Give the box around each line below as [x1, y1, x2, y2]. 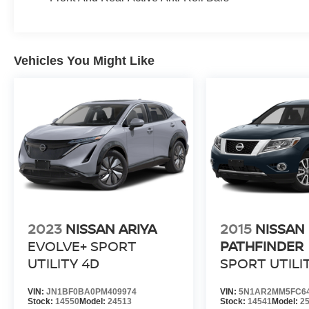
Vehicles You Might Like [14, 54, 154, 68]
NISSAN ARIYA [66, 219, 157, 238]
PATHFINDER [220, 236, 304, 255]
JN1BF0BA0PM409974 [46, 286, 137, 297]
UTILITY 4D [28, 253, 99, 272]
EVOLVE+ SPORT [28, 236, 137, 255]
